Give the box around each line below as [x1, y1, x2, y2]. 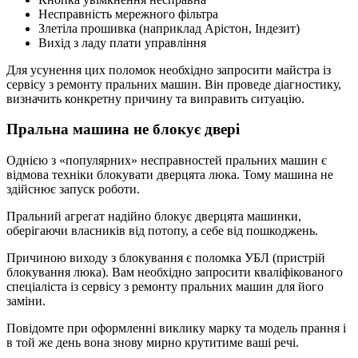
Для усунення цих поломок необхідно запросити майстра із [6, 62, 331, 77]
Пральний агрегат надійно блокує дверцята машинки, [6, 209, 301, 224]
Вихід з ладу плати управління [38, 35, 206, 50]
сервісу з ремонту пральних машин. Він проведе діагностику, [6, 77, 341, 91]
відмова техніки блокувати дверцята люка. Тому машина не [6, 168, 333, 182]
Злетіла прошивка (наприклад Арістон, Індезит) [38, 21, 300, 35]
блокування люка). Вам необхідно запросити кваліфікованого [6, 265, 343, 280]
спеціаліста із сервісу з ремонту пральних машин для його [6, 280, 324, 294]
